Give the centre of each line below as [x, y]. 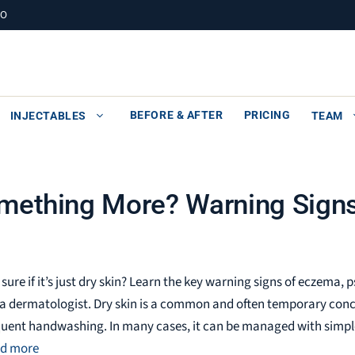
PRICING [267, 115]
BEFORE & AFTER [176, 115]
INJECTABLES [48, 115]
